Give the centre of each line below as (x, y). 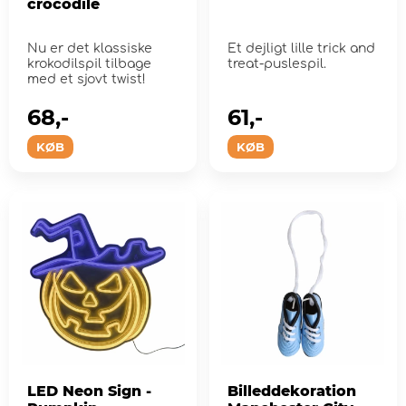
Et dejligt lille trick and (301, 48)
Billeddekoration (291, 391)
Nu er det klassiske (90, 48)
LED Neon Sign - (89, 391)
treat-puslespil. (276, 63)
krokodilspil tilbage (89, 63)
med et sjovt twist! (87, 79)
